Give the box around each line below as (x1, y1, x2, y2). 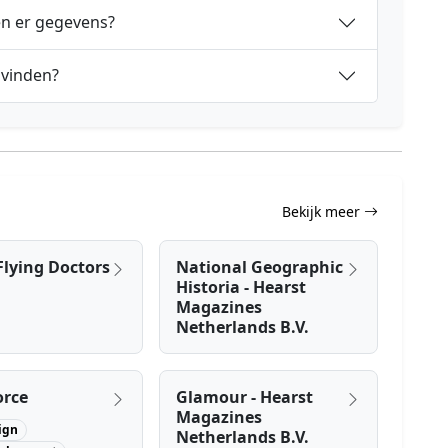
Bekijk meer (282, 202, 364, 222)
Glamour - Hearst (176, 385, 314, 408)
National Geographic (176, 255, 344, 278)
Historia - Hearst (176, 275, 307, 298)
